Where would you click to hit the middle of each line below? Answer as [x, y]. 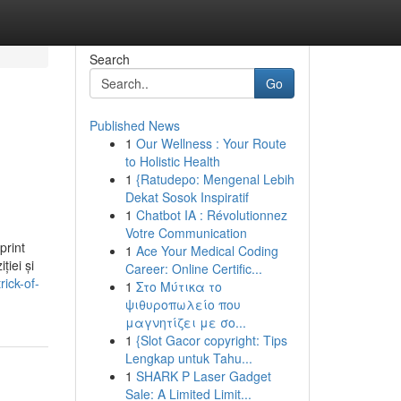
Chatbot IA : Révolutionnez [211, 215]
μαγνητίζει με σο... [185, 322]
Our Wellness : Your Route [211, 143]
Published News [134, 125]
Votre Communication [186, 233]
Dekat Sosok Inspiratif [187, 197]
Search [109, 59]
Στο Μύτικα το [179, 286]
